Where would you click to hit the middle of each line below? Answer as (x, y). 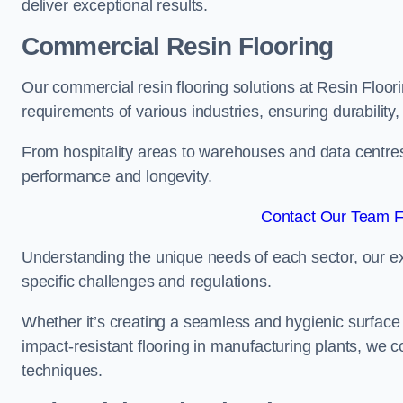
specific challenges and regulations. (147, 282)
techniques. (63, 371)
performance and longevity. (117, 176)
